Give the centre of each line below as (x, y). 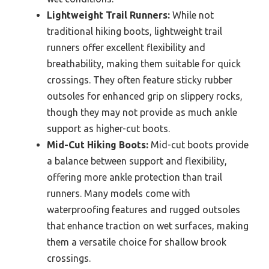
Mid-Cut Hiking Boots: (98, 145)
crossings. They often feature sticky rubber (140, 80)
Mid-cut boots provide (198, 145)
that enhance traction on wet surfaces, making (148, 226)
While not (192, 15)
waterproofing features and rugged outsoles (144, 210)
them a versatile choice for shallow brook (137, 242)
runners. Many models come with (119, 193)
